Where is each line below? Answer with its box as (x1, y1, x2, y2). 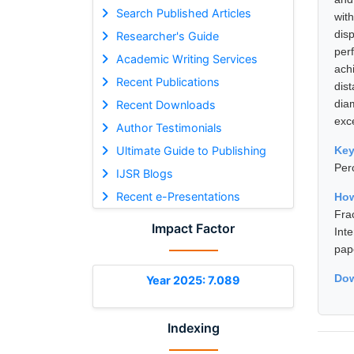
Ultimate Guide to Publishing (115, 143, 266, 157)
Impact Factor (152, 220, 235, 236)
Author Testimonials (115, 120, 222, 134)
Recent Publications (115, 74, 220, 88)
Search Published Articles (115, 6, 251, 20)
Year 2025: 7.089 (146, 273, 240, 287)
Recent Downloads (115, 97, 216, 111)
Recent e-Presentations (115, 189, 240, 203)
